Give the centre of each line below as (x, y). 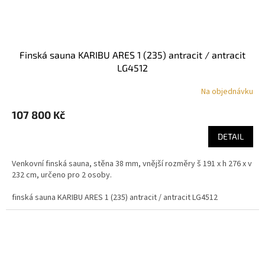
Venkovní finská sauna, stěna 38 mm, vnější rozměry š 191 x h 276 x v (132, 164)
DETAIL (231, 136)
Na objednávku (227, 92)
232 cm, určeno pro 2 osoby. (62, 175)
